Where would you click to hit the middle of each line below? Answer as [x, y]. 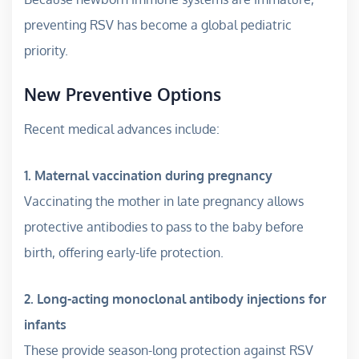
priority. [46, 51]
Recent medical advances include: [122, 129]
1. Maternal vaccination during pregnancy [148, 176]
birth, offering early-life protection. [124, 253]
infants [45, 325]
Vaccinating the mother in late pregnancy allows [164, 202]
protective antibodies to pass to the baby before [164, 227]
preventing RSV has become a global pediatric [158, 25]
